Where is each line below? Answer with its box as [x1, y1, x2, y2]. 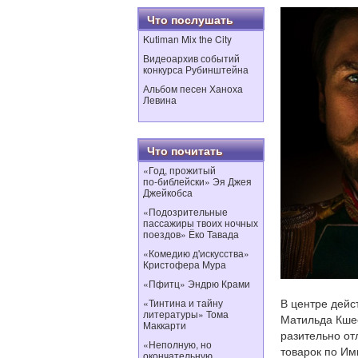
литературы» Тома [143, 307, 229, 320]
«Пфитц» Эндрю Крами [143, 276, 250, 290]
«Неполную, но [143, 337, 212, 351]
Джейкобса [143, 185, 193, 199]
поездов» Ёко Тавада [143, 227, 239, 241]
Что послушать [147, 11, 233, 27]
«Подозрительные [143, 205, 228, 218]
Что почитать [147, 142, 223, 158]
